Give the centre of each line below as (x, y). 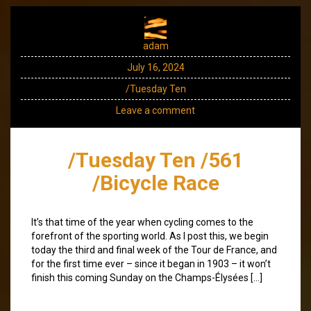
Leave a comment (155, 110)
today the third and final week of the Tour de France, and (154, 250)
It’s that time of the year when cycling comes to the (142, 222)
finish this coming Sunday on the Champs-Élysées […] (147, 277)
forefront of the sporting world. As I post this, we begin (150, 236)
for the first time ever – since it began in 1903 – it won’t (151, 263)
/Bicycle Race (155, 183)
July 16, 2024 (155, 67)
